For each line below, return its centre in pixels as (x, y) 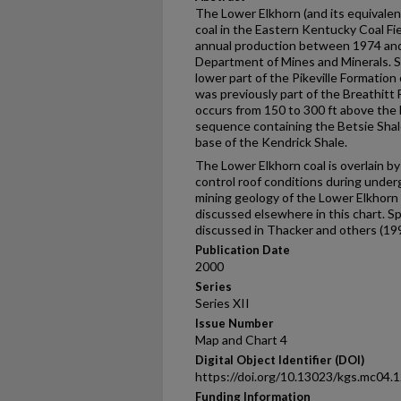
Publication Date (243, 250)
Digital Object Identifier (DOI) (280, 360)
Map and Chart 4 (241, 340)
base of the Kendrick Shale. (271, 142)
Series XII (222, 303)
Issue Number (235, 323)
